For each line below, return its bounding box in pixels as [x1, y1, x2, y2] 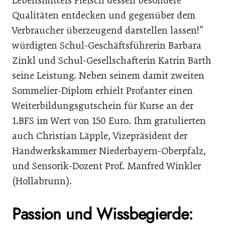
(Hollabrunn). [12, 175, 72, 187]
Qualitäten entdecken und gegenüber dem [12, 9, 195, 21]
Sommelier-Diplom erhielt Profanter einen [12, 84, 193, 96]
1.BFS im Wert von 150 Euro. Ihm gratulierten [12, 115, 206, 127]
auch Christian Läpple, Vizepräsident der [12, 130, 187, 142]
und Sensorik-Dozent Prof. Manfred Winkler [12, 160, 201, 172]
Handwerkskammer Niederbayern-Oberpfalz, [12, 145, 206, 157]
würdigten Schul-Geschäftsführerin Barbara [12, 39, 201, 51]
